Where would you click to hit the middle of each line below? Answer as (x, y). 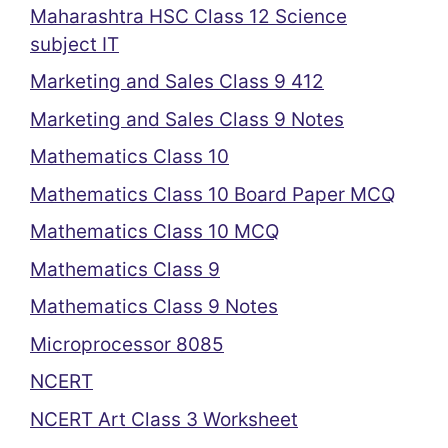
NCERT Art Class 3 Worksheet (164, 419)
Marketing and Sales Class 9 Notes (187, 119)
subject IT (74, 44)
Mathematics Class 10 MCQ (154, 231)
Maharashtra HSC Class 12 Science (188, 16)
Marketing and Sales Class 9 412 (177, 81)
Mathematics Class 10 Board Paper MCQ (212, 194)
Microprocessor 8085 (127, 344)
